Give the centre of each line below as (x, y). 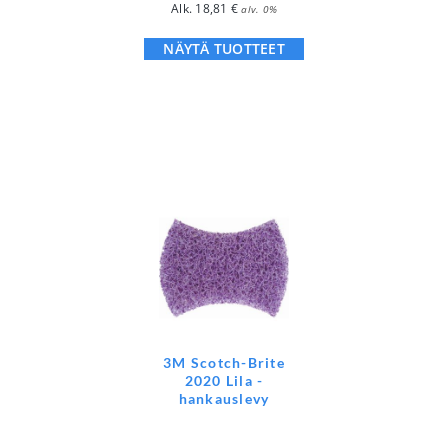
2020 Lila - (224, 380)
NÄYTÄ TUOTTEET (224, 48)
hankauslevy (224, 398)
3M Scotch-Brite (224, 362)
